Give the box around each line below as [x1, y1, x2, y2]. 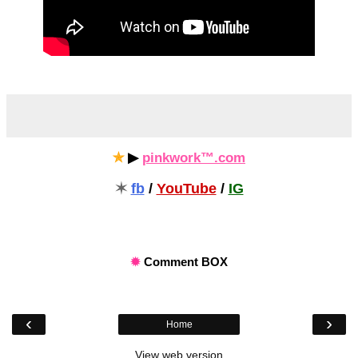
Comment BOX [144, 255, 228, 269]
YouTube [156, 180, 217, 197]
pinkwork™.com [142, 150, 245, 166]
